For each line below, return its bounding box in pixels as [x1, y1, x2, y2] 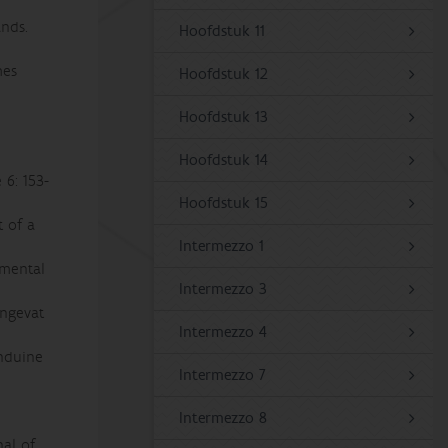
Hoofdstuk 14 [179, 150, 269, 170]
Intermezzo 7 [179, 365, 267, 385]
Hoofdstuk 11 [179, 21, 266, 41]
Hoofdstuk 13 [179, 107, 269, 127]
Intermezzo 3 [179, 279, 268, 299]
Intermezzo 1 [179, 236, 265, 256]
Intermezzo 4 [179, 322, 268, 342]
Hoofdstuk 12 [179, 64, 269, 84]
